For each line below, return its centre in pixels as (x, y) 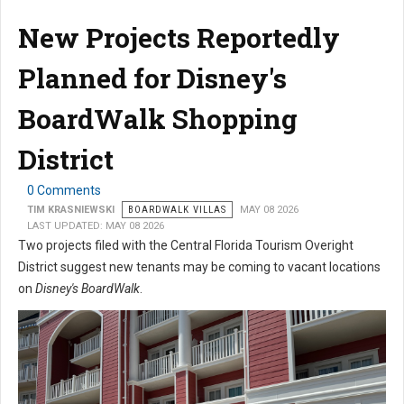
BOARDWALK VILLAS (177, 210)
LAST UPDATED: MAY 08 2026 (96, 226)
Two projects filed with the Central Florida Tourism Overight (186, 246)
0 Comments (64, 191)
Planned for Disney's (152, 78)
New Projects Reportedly (179, 38)
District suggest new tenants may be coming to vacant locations (199, 267)
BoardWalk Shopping (158, 119)
